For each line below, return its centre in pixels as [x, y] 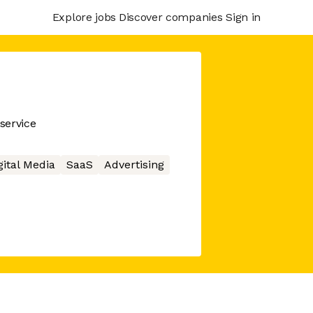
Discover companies [170, 17]
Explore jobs [84, 17]
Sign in [243, 17]
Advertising [134, 165]
